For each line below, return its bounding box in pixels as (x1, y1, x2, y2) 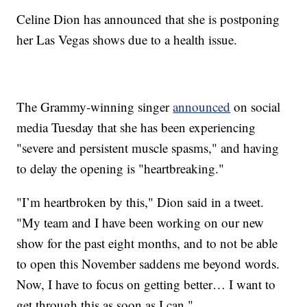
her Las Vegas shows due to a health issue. (16, 31, 238, 49)
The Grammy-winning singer (16, 98, 173, 116)
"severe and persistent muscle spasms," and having (16, 139, 280, 157)
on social (230, 98, 281, 116)
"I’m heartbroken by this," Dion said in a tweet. (16, 193, 265, 211)
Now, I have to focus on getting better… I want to (16, 275, 276, 293)
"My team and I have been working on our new (16, 214, 265, 232)
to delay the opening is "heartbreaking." (16, 160, 225, 177)
